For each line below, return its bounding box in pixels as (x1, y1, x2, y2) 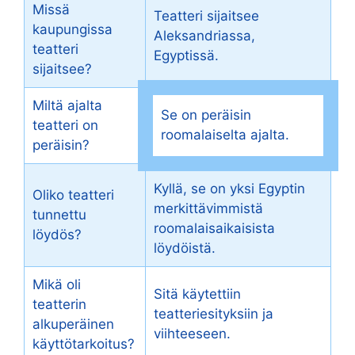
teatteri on (32, 117, 98, 134)
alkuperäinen (32, 316, 114, 333)
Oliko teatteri (32, 187, 114, 204)
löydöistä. (154, 240, 216, 257)
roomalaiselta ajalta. (161, 127, 289, 143)
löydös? (32, 227, 82, 243)
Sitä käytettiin (154, 286, 241, 303)
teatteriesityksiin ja (154, 306, 273, 323)
